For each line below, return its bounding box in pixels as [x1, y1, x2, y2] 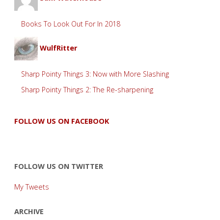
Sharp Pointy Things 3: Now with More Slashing [21, 69, 169, 79]
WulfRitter [39, 43, 77, 53]
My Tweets [14, 182, 49, 192]
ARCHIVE [14, 206, 44, 216]
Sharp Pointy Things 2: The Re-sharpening [21, 84, 154, 94]
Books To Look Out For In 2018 [21, 19, 121, 28]
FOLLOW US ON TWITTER [14, 161, 103, 171]
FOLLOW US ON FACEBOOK [14, 116, 109, 126]
